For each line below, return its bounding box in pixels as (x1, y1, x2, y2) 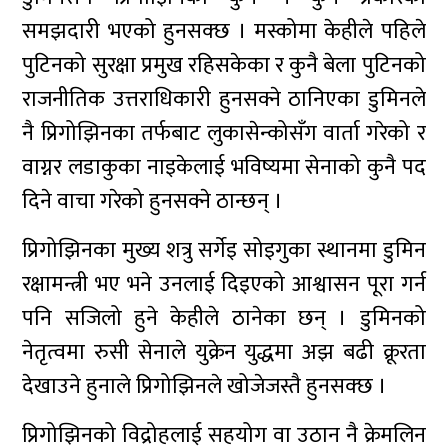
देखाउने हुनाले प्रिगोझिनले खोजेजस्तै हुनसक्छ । (22, 368, 393, 405)
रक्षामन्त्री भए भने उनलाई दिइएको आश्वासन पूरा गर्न (22, 266, 426, 303)
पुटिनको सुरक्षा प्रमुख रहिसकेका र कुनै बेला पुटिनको (22, 47, 426, 84)
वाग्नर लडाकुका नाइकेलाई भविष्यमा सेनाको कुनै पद (22, 149, 426, 186)
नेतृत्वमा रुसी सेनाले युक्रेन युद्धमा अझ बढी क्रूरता (22, 334, 426, 371)
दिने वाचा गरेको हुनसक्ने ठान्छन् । (22, 183, 284, 220)
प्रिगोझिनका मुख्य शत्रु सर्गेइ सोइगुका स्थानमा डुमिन (22, 232, 426, 269)
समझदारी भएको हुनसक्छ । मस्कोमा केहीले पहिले (22, 13, 426, 50)
